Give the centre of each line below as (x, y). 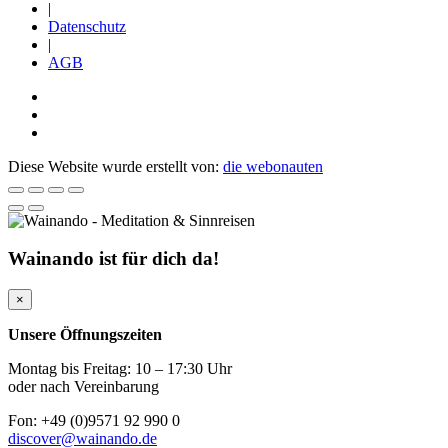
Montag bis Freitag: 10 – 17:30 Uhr (120, 368)
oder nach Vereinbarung (83, 386)
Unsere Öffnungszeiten (85, 334)
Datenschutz (87, 26)
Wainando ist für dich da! (113, 259)
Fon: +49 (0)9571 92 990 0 (94, 420)
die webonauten (273, 166)
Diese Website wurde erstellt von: (115, 166)
